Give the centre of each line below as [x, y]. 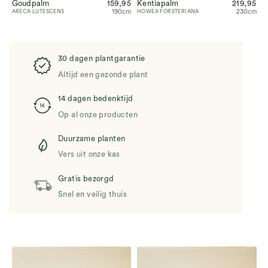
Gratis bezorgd [86, 178]
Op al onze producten [98, 114]
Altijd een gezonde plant [103, 74]
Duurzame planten [92, 138]
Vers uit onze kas [89, 154]
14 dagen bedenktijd [96, 99]
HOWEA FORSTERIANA [168, 11]
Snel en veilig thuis [92, 194]
